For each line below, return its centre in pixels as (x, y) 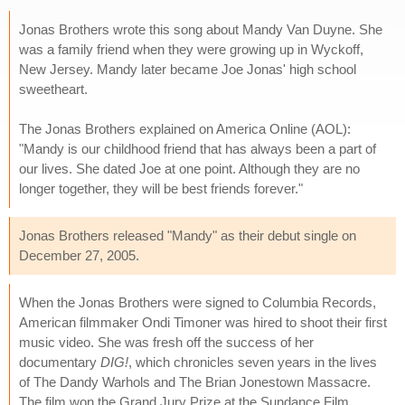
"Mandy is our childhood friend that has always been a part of (198, 148)
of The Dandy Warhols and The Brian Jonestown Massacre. (195, 381)
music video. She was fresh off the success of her (166, 342)
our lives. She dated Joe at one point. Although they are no (189, 168)
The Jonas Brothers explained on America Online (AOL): (185, 128)
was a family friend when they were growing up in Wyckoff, (191, 49)
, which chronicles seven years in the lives (253, 362)
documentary (60, 362)
